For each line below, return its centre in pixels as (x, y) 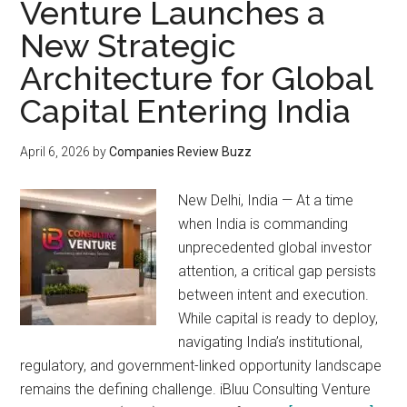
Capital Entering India (186, 111)
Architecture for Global (197, 79)
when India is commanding (263, 224)
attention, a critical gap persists (278, 272)
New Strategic (129, 46)
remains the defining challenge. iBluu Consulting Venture (196, 390)
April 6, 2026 (55, 152)
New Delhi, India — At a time (266, 201)
